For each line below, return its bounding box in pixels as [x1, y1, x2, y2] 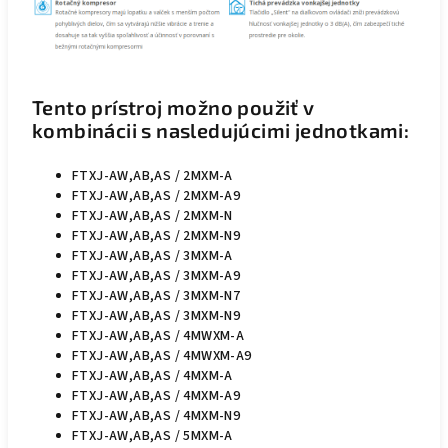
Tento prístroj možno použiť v [32, 95, 315, 120]
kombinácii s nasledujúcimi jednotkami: [32, 118, 410, 143]
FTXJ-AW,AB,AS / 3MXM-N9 [72, 306, 241, 327]
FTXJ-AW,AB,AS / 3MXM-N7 [72, 286, 241, 307]
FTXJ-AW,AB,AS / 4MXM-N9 [72, 406, 241, 427]
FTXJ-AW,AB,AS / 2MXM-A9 [72, 186, 241, 207]
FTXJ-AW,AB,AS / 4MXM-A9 [72, 386, 241, 407]
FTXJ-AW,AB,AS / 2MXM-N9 [72, 226, 241, 247]
